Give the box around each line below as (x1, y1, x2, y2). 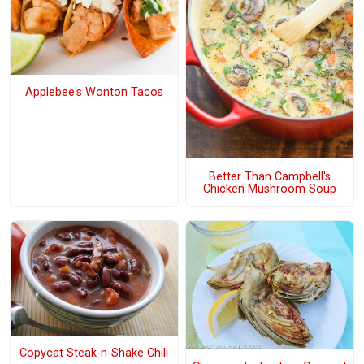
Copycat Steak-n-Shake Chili (19, 345, 169, 360)
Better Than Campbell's (208, 169, 331, 184)
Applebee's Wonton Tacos (24, 85, 163, 100)
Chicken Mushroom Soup (202, 181, 336, 196)
